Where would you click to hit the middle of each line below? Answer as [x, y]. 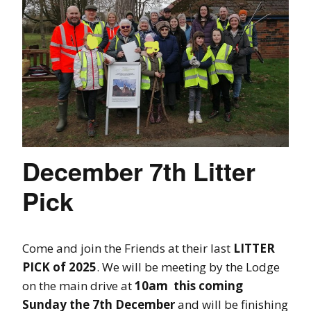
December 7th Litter [139, 170]
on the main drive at [78, 285]
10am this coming [189, 285]
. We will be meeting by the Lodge [188, 267]
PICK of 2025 [59, 267]
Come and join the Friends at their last [128, 248]
